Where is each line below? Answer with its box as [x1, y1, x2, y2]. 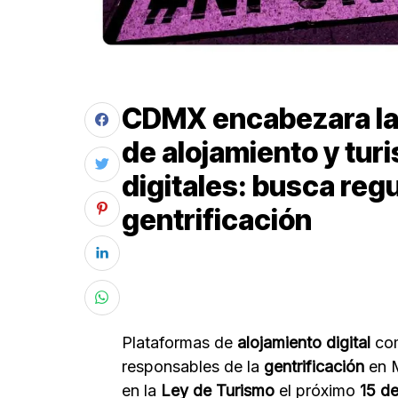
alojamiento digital [233, 332, 370, 352]
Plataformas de [122, 332, 233, 352]
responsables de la [122, 356, 264, 376]
